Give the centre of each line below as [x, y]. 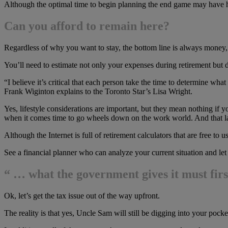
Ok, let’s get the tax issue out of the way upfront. [82, 195]
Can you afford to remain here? [87, 26]
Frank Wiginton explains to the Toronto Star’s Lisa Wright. [98, 91]
